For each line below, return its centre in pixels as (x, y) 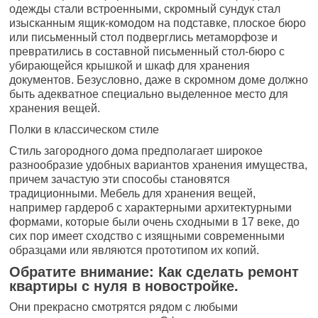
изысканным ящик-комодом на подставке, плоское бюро (158, 23)
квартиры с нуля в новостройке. (124, 286)
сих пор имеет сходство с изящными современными (147, 236)
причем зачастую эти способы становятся (120, 179)
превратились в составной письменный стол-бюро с (147, 51)
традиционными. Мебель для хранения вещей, (133, 193)
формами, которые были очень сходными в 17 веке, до (155, 222)
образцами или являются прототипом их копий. (135, 250)
